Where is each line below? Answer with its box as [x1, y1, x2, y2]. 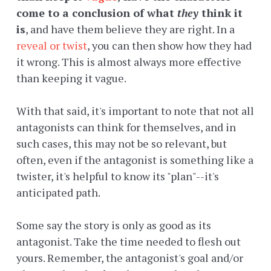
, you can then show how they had [87, 38, 252, 53]
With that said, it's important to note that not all [16, 103, 254, 119]
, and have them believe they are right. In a [25, 22, 235, 37]
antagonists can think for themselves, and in [16, 120, 236, 135]
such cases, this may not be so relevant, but [16, 136, 227, 151]
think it [198, 5, 243, 21]
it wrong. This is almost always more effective [16, 54, 241, 70]
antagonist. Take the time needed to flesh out [16, 234, 241, 249]
